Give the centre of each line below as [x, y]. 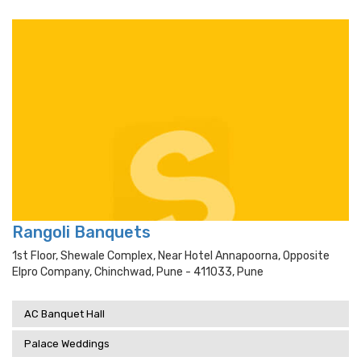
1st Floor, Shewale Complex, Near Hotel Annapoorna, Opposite [171, 256]
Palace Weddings [67, 344]
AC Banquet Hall [64, 314]
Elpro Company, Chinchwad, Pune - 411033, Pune [138, 272]
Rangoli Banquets [81, 232]
